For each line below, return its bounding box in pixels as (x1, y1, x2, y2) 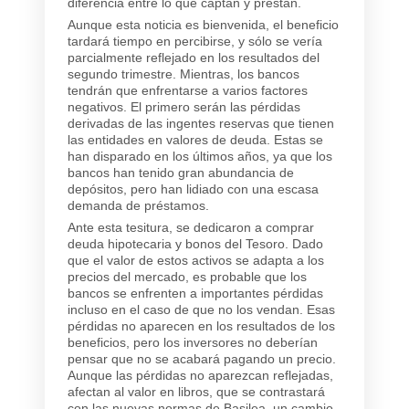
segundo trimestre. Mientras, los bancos (68, 66, 299, 81)
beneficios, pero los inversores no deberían (68, 334, 318, 350)
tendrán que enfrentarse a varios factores (68, 82, 308, 98)
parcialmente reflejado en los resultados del (68, 49, 320, 65)
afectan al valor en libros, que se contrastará (68, 383, 325, 399)
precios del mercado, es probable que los (68, 268, 307, 284)
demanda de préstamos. (68, 197, 209, 213)
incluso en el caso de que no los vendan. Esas (68, 301, 335, 317)
